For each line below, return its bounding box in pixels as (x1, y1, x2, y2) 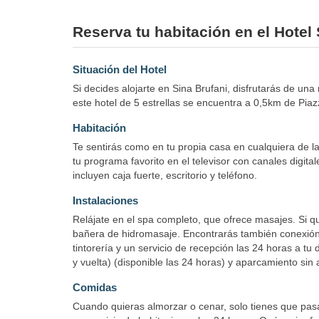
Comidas (73, 281, 117, 293)
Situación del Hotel (73, 63, 167, 75)
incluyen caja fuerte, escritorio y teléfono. (73, 169, 257, 181)
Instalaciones (73, 194, 138, 206)
